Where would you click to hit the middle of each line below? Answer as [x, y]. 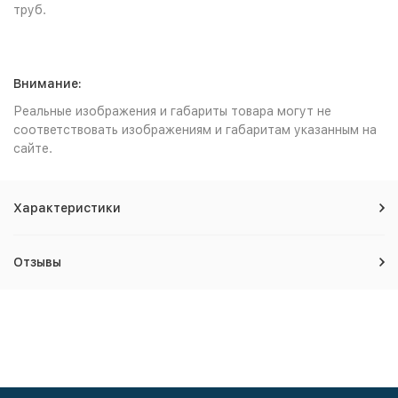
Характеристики [67, 208]
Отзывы [37, 262]
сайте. [33, 148]
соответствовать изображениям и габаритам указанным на [195, 130]
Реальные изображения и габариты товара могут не [172, 111]
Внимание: [48, 84]
